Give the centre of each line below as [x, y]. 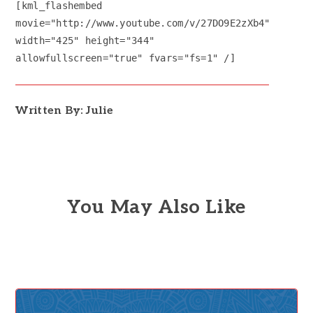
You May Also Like [156, 208]
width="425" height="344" [85, 40]
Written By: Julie [64, 110]
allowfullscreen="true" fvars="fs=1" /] [126, 58]
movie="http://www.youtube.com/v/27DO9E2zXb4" [143, 23]
